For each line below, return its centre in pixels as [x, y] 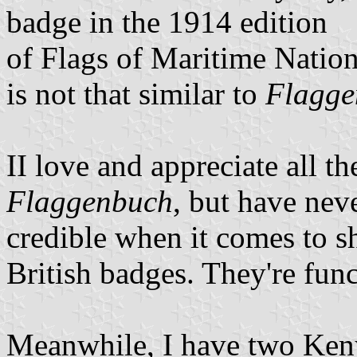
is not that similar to [136, 94]
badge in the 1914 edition [167, 22]
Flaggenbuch [90, 202]
